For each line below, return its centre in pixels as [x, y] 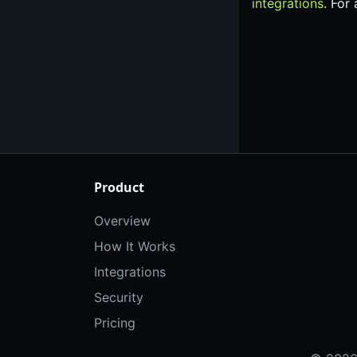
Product [119, 188]
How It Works [135, 247]
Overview [122, 221]
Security [119, 298]
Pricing [115, 323]
